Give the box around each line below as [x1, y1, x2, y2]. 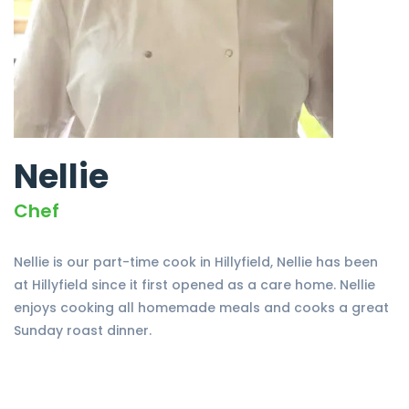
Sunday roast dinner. [14, 321, 152, 341]
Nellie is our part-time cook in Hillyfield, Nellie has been [14, 253, 378, 272]
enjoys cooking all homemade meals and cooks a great [14, 299, 389, 318]
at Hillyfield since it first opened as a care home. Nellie [14, 276, 375, 295]
